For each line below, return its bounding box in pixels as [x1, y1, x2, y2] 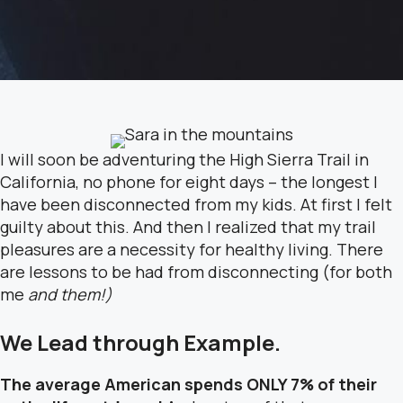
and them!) [28, 283, 112, 305]
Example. [179, 327, 281, 357]
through [88, 327, 179, 357]
